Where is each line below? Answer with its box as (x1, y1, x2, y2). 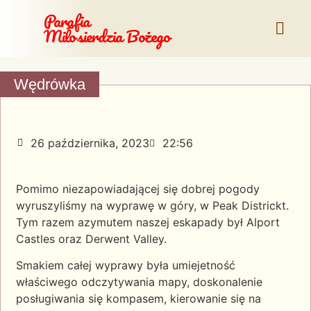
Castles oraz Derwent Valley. (16, 232, 167, 246)
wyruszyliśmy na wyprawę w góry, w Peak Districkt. (16, 199, 289, 212)
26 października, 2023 (31, 136, 149, 150)
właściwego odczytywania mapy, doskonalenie (16, 275, 262, 289)
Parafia (43, 7, 90, 34)
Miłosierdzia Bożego (43, 22, 170, 49)
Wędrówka (14, 76, 85, 93)
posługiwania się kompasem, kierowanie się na (16, 292, 261, 306)
